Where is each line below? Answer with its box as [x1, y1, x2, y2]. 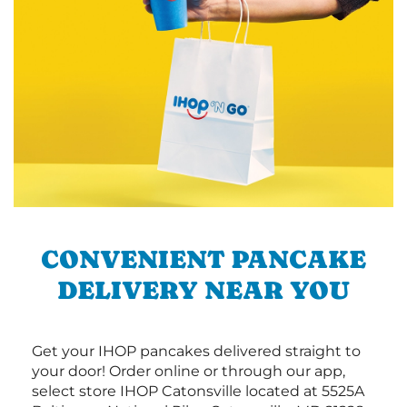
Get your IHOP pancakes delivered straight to [32, 342, 361, 360]
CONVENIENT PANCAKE [41, 243, 366, 273]
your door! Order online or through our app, [32, 362, 345, 380]
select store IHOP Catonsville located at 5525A [32, 382, 364, 400]
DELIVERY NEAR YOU [57, 274, 350, 304]
